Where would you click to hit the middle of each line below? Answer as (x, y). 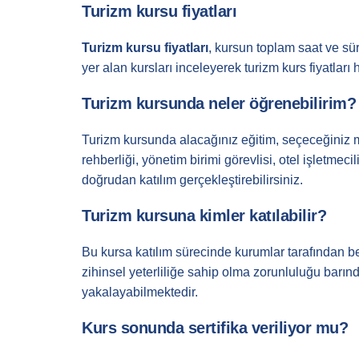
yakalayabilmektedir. (140, 292)
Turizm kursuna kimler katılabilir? (204, 216)
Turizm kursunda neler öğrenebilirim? (219, 104)
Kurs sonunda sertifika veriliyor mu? (215, 328)
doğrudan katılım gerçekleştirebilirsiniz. (192, 180)
